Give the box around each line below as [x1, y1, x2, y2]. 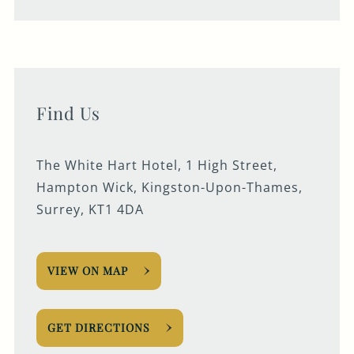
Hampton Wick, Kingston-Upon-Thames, [36, 179, 303, 197]
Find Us [36, 101, 100, 126]
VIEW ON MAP [47, 263, 128, 279]
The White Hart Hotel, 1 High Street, [36, 156, 277, 175]
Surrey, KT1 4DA [36, 201, 144, 219]
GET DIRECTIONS [47, 320, 150, 336]
